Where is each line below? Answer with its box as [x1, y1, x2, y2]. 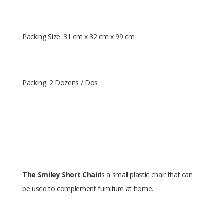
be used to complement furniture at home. [22, 184, 153, 193]
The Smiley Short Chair [22, 170, 100, 179]
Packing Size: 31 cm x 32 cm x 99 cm [22, 32, 135, 41]
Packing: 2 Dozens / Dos [22, 78, 98, 87]
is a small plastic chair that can [100, 170, 193, 179]
